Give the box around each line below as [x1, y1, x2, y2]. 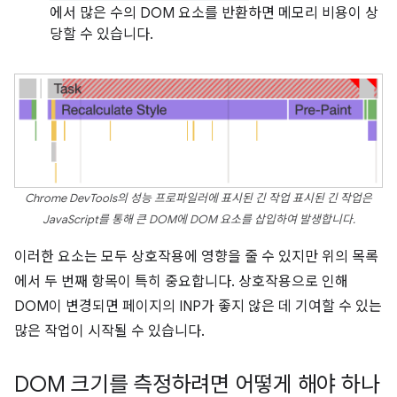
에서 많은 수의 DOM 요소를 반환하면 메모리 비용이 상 [50, 4, 378, 22]
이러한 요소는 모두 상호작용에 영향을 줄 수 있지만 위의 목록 [14, 247, 378, 266]
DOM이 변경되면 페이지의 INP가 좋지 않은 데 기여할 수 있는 [14, 297, 382, 315]
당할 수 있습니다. [50, 26, 153, 43]
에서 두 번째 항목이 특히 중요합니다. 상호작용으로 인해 [14, 272, 348, 291]
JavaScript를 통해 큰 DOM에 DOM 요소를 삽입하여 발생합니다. [42, 212, 355, 227]
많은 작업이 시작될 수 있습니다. [14, 322, 205, 340]
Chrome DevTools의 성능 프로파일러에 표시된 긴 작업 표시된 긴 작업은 [25, 191, 372, 206]
